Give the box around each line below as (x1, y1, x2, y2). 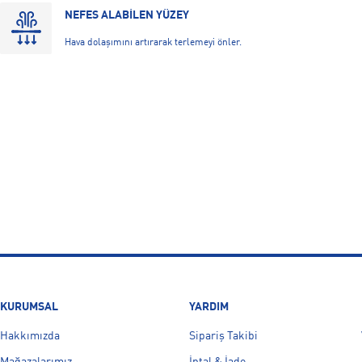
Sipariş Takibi (189, 330, 258, 343)
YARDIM (189, 301, 229, 314)
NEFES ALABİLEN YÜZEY (65, 10, 189, 22)
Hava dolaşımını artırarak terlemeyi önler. (65, 38, 242, 48)
